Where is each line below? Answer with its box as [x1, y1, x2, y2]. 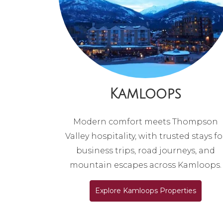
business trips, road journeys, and [76, 146, 215, 156]
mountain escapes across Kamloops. [69, 160, 222, 170]
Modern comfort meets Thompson [73, 117, 218, 127]
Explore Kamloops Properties [95, 186, 196, 196]
